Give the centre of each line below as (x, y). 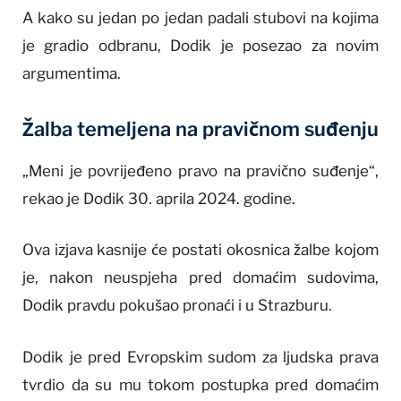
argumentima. (72, 74)
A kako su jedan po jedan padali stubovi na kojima (200, 18)
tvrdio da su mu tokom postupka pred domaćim (200, 384)
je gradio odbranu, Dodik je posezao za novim (200, 46)
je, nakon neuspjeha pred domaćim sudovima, (200, 278)
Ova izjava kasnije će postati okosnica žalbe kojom (200, 250)
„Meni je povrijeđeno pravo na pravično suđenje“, (200, 171)
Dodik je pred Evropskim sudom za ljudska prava (200, 357)
